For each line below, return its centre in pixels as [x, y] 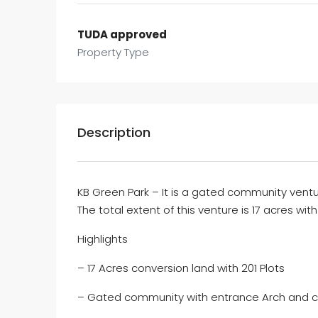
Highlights [103, 239]
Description [114, 132]
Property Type [113, 52]
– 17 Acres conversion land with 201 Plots [181, 268]
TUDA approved [122, 34]
